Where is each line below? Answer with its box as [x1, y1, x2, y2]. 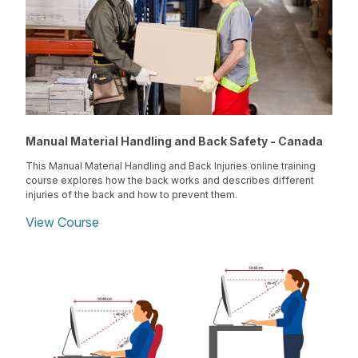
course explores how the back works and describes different [26, 174, 314, 187]
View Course [26, 214, 99, 231]
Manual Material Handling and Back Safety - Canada [26, 134, 323, 149]
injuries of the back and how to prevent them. [26, 189, 237, 201]
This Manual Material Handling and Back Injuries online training [26, 160, 316, 173]
